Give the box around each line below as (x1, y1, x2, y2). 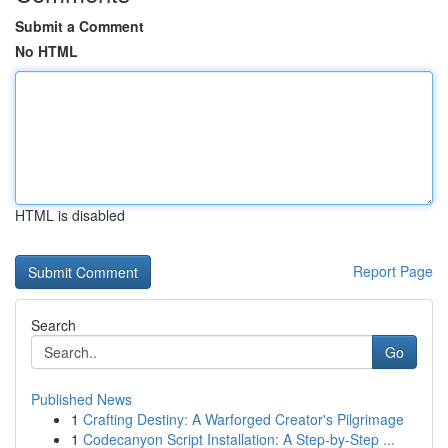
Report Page (353, 261, 433, 281)
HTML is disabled (15, 205, 125, 225)
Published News (31, 389, 132, 409)
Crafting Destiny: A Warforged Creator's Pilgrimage (83, 409, 404, 429)
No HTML (15, 41, 78, 61)
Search (31, 315, 76, 335)
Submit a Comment (15, 16, 144, 36)
